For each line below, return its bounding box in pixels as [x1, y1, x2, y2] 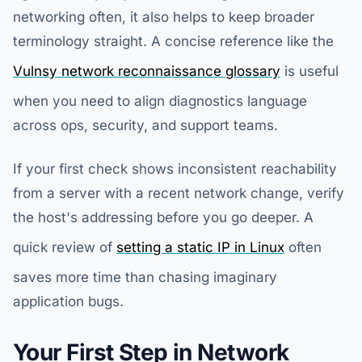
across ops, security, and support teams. [13, 117, 278, 133]
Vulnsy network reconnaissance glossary [13, 63, 280, 79]
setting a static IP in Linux [116, 239, 284, 255]
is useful [280, 63, 339, 79]
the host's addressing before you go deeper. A [13, 209, 314, 225]
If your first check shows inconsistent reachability [13, 161, 337, 177]
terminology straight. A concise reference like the [13, 33, 334, 49]
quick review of [13, 239, 116, 255]
